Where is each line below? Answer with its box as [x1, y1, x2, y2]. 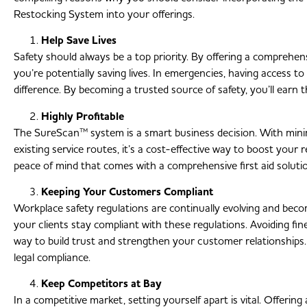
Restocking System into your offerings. [14, 6, 195, 22]
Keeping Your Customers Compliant [41, 184, 213, 199]
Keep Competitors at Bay [41, 276, 162, 292]
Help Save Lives [41, 33, 116, 49]
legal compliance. [14, 249, 90, 265]
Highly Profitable [41, 108, 124, 124]
